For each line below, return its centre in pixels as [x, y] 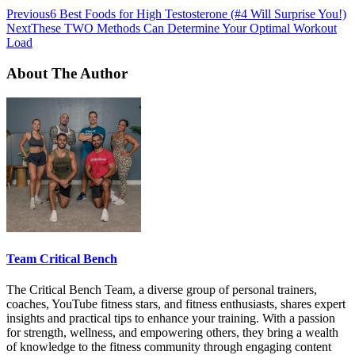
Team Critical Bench [62, 259]
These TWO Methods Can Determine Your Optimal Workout [184, 29]
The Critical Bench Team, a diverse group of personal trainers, [162, 290]
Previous [28, 14]
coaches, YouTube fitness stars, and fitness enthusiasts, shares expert [176, 304]
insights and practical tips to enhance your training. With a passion [171, 319]
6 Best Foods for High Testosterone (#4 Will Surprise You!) [198, 14]
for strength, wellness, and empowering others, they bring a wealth [172, 333]
